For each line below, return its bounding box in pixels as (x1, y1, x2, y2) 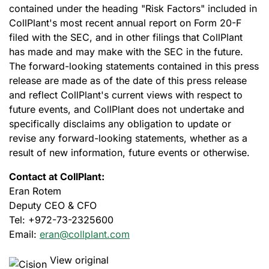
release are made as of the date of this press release (9, 74, 247, 86)
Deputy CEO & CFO (9, 199, 97, 211)
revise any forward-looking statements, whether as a (9, 132, 247, 144)
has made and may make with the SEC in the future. (9, 46, 243, 58)
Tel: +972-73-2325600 (9, 214, 113, 226)
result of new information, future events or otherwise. (9, 147, 250, 159)
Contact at (9, 171, 58, 183)
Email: (9, 228, 40, 240)
